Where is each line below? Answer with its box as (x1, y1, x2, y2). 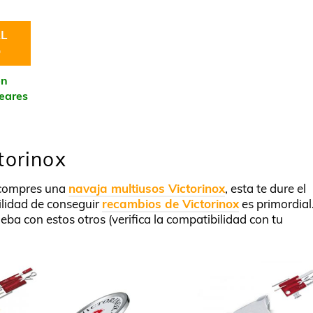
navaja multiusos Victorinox (68, 180, 225, 196)
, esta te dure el (225, 180, 306, 196)
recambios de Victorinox (102, 196, 239, 211)
